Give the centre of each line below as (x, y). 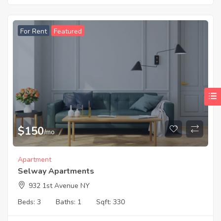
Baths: (67, 202)
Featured (68, 31)
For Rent (34, 31)
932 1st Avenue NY (59, 186)
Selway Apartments (56, 171)
